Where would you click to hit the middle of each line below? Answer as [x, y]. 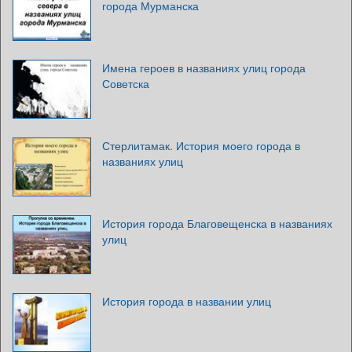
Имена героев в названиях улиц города [204, 67]
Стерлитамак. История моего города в [201, 145]
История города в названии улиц [187, 301]
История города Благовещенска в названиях [217, 223]
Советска [126, 83]
